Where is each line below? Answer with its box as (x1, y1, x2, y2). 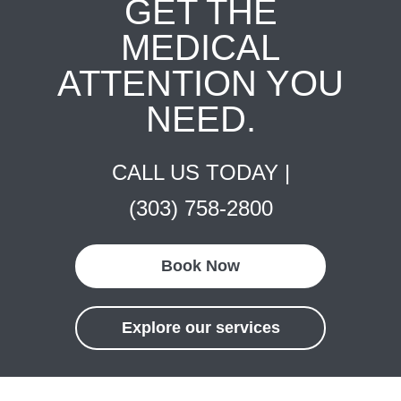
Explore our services (121, 319, 280, 337)
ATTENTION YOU (57, 64, 344, 103)
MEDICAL (121, 28, 280, 67)
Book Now (161, 257, 240, 275)
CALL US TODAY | (111, 160, 290, 184)
